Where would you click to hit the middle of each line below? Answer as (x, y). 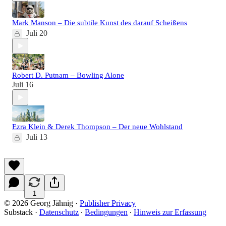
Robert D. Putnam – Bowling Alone (68, 75)
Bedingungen (106, 212)
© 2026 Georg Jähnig (39, 203)
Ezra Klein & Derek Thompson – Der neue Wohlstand (97, 127)
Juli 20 (37, 33)
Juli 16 (23, 85)
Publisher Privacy (108, 203)
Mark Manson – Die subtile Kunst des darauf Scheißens (100, 23)
